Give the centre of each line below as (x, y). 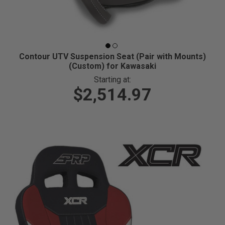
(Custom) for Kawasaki (112, 66)
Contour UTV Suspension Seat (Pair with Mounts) (112, 57)
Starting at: (112, 80)
